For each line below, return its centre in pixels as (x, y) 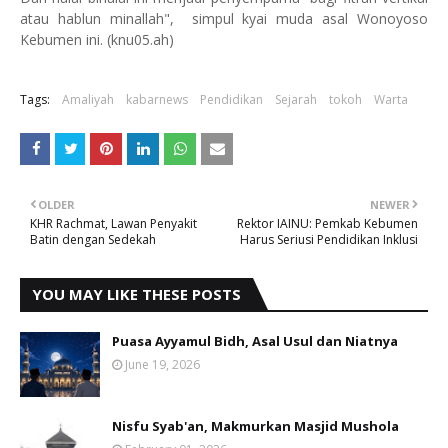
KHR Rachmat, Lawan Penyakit (113, 223)
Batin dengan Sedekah (93, 239)
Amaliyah (88, 99)
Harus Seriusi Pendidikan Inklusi (329, 239)
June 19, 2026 (162, 364)
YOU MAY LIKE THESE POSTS (136, 294)
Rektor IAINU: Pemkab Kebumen (327, 223)
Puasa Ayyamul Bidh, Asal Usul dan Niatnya (255, 341)
